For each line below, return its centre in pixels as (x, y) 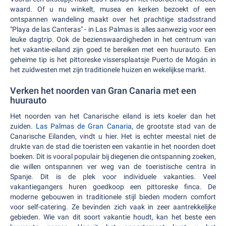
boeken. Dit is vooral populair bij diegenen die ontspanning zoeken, (113, 156)
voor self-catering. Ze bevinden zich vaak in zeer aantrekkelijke (113, 207)
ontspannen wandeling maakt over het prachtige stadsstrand (113, 19)
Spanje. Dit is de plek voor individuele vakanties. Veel (113, 177)
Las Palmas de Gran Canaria (84, 126)
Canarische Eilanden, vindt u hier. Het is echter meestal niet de (113, 136)
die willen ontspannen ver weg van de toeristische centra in (113, 166)
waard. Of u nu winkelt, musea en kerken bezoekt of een (113, 9)
